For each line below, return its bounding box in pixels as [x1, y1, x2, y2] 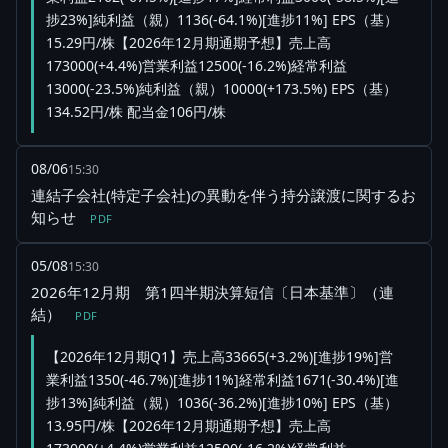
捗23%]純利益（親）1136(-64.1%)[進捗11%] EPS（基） [46, 10, 398, 30]
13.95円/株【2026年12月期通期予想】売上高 [46, 416, 331, 436]
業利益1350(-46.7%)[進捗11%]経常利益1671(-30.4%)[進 [46, 370, 399, 390]
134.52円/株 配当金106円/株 [46, 102, 226, 122]
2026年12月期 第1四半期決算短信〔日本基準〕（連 [31, 282, 394, 303]
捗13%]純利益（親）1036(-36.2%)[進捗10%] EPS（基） [46, 393, 398, 413]
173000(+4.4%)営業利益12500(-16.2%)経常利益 [46, 56, 347, 76]
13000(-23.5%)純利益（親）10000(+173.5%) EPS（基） [46, 79, 397, 99]
